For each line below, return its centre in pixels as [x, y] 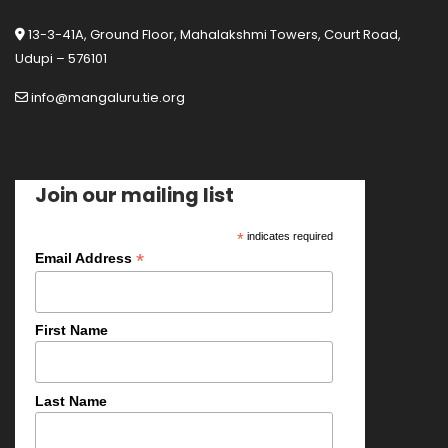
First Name [71, 330]
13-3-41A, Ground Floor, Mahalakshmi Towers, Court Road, [213, 34]
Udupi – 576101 [61, 58]
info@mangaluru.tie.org [106, 97]
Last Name [71, 400]
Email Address [85, 258]
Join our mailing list [134, 195]
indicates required [288, 236]
